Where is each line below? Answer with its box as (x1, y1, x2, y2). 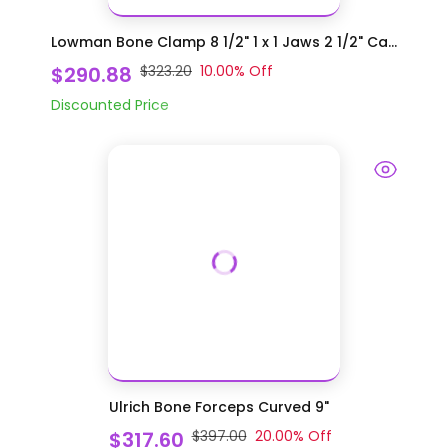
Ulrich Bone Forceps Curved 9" (108, 397, 329, 418)
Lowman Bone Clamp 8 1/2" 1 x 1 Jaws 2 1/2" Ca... (51, 31, 397, 52)
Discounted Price (51, 95, 169, 116)
